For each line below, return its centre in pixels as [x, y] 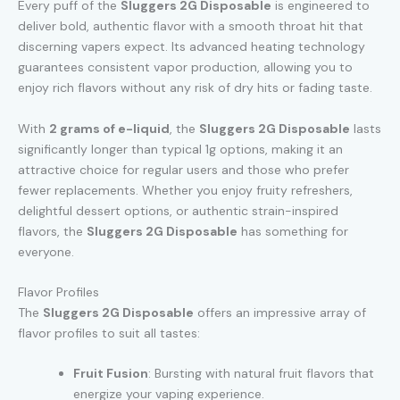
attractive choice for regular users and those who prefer [183, 169]
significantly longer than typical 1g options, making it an [180, 149]
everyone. [46, 251]
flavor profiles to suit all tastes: [109, 333]
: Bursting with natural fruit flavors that [261, 374]
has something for [293, 231]
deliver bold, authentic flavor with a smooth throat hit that [191, 26]
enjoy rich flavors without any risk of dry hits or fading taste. [195, 88]
